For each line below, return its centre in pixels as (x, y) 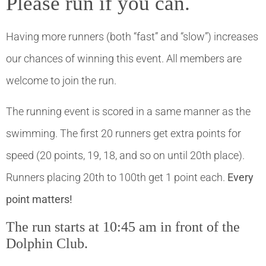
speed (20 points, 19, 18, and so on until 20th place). (125, 155)
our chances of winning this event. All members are (124, 59)
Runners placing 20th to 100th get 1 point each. (117, 177)
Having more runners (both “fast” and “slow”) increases (132, 37)
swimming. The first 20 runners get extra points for (123, 133)
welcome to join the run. (61, 81)
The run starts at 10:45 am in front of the (123, 227)
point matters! (39, 199)
